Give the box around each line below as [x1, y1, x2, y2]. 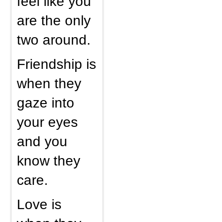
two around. [17, 32, 91, 48]
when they [17, 75, 81, 91]
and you [17, 133, 67, 149]
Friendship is [17, 56, 96, 72]
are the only [17, 12, 91, 28]
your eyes [17, 114, 78, 130]
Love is [17, 196, 61, 212]
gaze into [17, 95, 74, 111]
